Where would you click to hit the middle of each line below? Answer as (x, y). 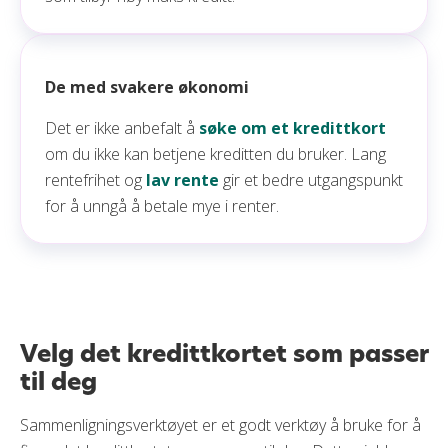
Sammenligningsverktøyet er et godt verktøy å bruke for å (220, 425)
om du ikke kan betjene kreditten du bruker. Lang (215, 154)
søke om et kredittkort (292, 128)
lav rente (182, 180)
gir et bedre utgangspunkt (311, 180)
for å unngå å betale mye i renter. (162, 206)
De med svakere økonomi (147, 87)
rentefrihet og (95, 180)
